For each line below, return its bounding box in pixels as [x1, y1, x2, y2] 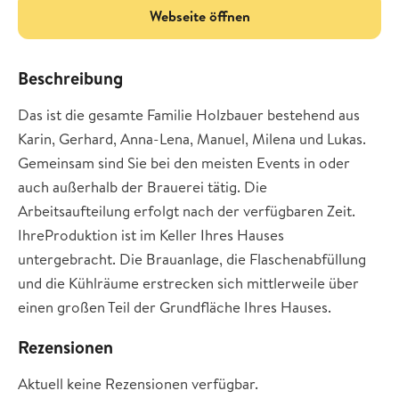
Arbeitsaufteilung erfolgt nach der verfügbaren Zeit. [18, 200, 355, 221]
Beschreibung [18, 66, 123, 90]
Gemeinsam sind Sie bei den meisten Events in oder [18, 152, 350, 173]
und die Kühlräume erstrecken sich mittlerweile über [18, 273, 359, 293]
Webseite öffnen [149, 5, 250, 26]
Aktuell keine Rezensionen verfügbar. [18, 373, 258, 394]
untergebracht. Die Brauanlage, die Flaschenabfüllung [18, 248, 366, 269]
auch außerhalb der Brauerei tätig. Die [18, 176, 267, 197]
